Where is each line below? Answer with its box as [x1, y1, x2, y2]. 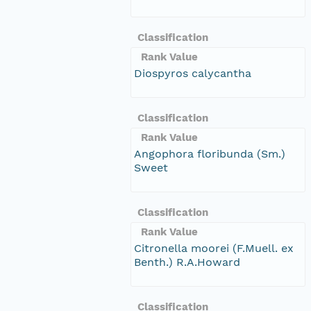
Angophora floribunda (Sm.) [134, 146, 285, 160]
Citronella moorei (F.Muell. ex [134, 241, 294, 255]
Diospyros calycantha [134, 66, 251, 80]
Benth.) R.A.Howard [134, 255, 240, 269]
